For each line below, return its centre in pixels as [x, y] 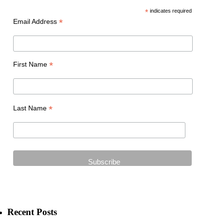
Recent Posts [32, 212]
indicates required [170, 11]
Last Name [31, 108]
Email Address [36, 22]
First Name [31, 64]
